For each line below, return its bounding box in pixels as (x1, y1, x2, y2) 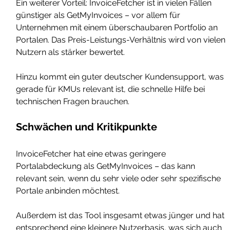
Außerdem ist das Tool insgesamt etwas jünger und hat (16, 210, 227, 221)
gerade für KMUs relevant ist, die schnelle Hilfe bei (16, 84, 207, 94)
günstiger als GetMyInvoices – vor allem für (16, 10, 183, 21)
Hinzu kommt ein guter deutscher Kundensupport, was (16, 72, 226, 82)
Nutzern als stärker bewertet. (16, 47, 125, 57)
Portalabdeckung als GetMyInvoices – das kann (16, 161, 198, 171)
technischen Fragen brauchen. (16, 97, 130, 107)
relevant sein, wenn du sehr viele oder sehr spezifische (16, 174, 223, 184)
